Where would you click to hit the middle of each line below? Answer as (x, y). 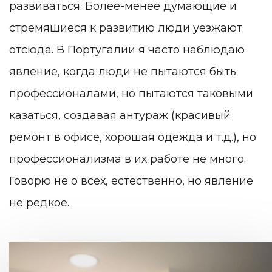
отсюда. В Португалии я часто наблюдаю (127, 50)
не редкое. (39, 203)
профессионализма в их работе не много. (127, 159)
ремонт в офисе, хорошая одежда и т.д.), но (133, 138)
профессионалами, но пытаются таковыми (131, 94)
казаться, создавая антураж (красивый (120, 116)
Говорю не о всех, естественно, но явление (131, 181)
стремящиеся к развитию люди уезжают (126, 28)
